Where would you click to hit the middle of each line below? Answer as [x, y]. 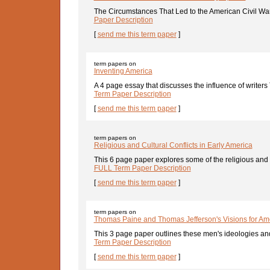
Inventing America [123, 71]
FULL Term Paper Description [142, 168]
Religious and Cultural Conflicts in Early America [173, 145]
